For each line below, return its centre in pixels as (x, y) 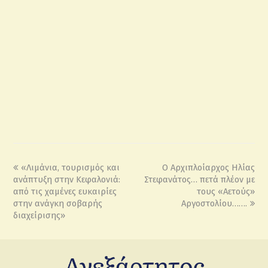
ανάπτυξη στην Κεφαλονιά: (67, 179)
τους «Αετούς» (226, 191)
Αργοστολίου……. (214, 203)
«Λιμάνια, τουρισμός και (71, 167)
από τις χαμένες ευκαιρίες (65, 191)
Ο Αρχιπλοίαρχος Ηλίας (208, 167)
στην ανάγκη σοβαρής (58, 203)
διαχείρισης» (39, 215)
